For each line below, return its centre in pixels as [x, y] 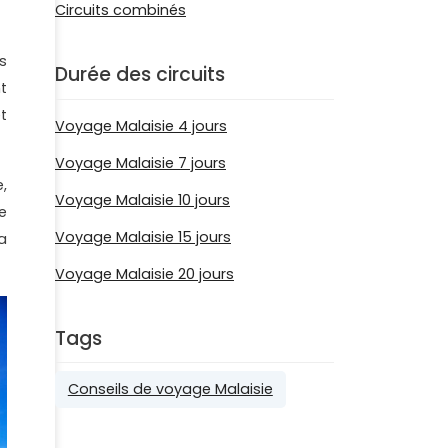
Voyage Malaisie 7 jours [140, 162]
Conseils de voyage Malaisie [170, 389]
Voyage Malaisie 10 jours [142, 199]
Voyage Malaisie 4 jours [141, 125]
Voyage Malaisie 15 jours [143, 236]
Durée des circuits [140, 74]
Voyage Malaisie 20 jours [144, 273]
